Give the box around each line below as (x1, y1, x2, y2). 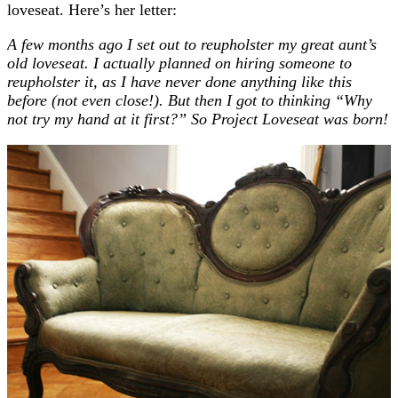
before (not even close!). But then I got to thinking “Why (7, 91, 372, 109)
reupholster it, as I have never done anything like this (7, 72, 352, 91)
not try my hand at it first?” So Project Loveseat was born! (7, 109, 388, 128)
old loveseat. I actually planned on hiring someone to (7, 53, 352, 72)
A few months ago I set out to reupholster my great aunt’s (7, 35, 377, 53)
